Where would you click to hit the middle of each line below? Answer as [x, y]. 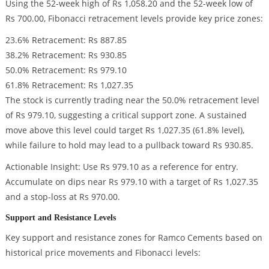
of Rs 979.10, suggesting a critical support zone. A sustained [126, 115]
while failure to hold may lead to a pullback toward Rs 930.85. [129, 145]
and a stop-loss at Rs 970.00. [62, 197]
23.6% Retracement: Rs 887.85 [66, 40]
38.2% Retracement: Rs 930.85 [66, 55]
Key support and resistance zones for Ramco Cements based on [134, 237]
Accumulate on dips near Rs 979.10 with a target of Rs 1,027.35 [131, 182]
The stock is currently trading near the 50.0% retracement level [132, 100]
